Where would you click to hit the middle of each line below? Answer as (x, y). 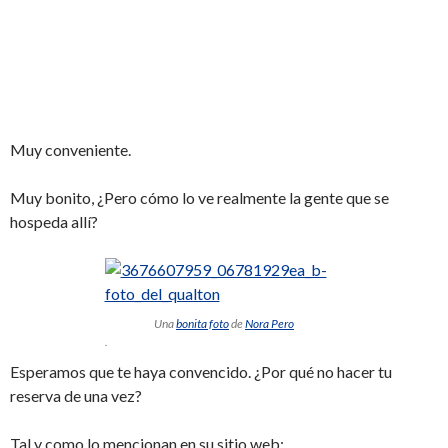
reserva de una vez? (76, 395)
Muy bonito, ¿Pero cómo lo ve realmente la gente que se (199, 197)
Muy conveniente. (70, 149)
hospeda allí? (54, 221)
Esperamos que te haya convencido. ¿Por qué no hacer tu (201, 371)
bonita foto (202, 323)
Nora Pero (269, 323)
